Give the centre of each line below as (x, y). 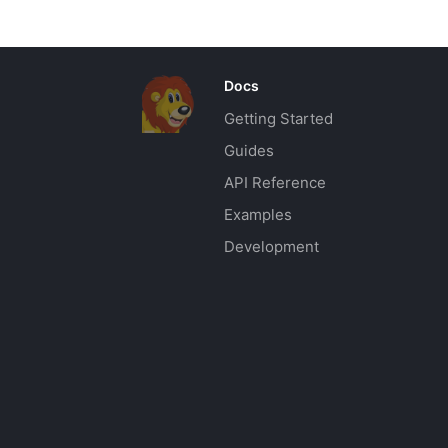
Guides (249, 150)
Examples (258, 214)
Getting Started (278, 118)
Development (271, 246)
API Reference (275, 182)
